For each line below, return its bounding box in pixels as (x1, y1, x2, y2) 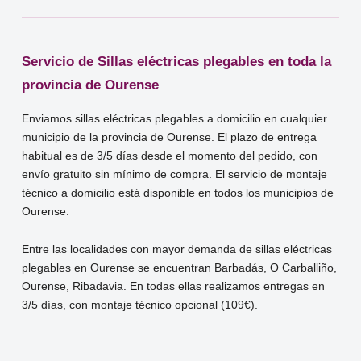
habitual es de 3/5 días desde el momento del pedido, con (22, 149, 318, 162)
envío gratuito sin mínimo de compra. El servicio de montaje (22, 168, 328, 180)
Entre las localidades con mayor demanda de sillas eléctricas (22, 243, 333, 255)
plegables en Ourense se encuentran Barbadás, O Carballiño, (22, 261, 338, 274)
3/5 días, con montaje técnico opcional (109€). (22, 298, 259, 311)
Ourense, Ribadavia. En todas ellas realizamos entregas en (22, 280, 326, 293)
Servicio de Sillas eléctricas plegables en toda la (22, 53, 332, 69)
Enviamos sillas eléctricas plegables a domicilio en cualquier (22, 112, 328, 125)
